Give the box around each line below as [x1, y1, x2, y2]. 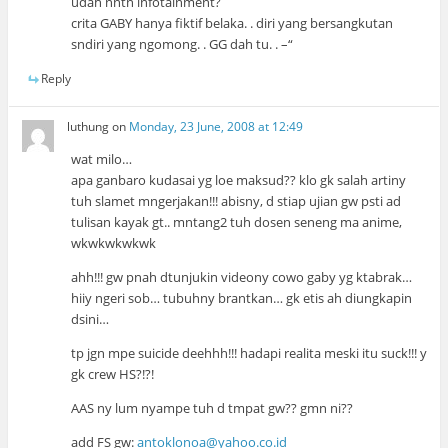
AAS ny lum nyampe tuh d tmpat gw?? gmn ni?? [71, 399, 354, 418]
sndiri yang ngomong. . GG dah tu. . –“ [71, 34, 294, 53]
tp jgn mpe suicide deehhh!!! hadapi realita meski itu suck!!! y [71, 344, 428, 363]
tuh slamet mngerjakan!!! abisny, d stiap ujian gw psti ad [71, 192, 402, 211]
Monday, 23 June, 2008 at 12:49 [129, 118, 304, 136]
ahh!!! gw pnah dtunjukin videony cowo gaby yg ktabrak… [71, 268, 413, 287]
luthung [67, 118, 110, 136]
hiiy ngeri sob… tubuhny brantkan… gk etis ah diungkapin [71, 289, 413, 308]
